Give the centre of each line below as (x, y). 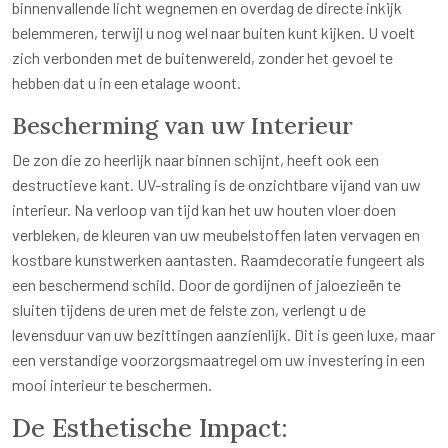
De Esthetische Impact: (150, 428)
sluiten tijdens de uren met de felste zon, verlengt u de (189, 310)
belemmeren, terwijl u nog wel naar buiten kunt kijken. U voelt (213, 33)
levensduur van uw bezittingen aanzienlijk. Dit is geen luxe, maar (223, 335)
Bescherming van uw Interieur (182, 125)
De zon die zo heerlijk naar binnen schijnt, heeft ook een (195, 160)
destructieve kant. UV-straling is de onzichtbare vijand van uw (216, 185)
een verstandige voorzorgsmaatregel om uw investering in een (218, 360)
